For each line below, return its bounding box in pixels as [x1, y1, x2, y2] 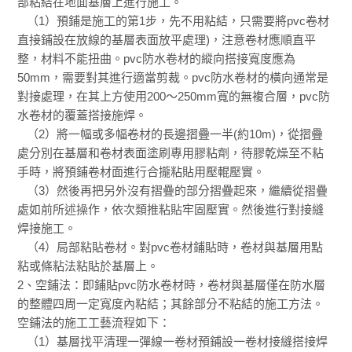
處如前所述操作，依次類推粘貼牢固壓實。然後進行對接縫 [17, 202, 324, 216]
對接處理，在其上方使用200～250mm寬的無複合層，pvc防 [17, 89, 331, 103]
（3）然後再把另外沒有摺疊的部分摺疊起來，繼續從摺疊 [17, 183, 328, 197]
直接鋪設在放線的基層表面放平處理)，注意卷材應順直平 [17, 32, 317, 46]
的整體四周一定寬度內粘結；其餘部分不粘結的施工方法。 [17, 296, 324, 310]
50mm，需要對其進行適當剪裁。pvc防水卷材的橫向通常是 [17, 70, 329, 84]
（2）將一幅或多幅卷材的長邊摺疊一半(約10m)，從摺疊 [17, 126, 324, 141]
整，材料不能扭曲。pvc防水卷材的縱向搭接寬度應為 [17, 51, 296, 65]
